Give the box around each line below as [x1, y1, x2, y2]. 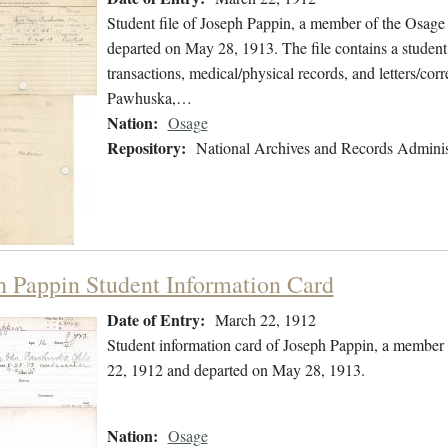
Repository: [106, 136, 186, 160]
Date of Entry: [106, 308, 205, 332]
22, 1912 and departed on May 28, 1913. [106, 359, 365, 381]
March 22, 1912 [214, 309, 316, 331]
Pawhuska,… [106, 87, 192, 109]
